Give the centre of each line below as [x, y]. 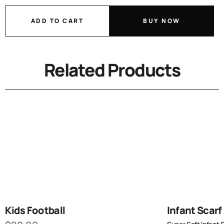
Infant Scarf [194, 210]
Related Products [112, 70]
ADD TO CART [57, 21]
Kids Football [35, 210]
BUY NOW [162, 21]
